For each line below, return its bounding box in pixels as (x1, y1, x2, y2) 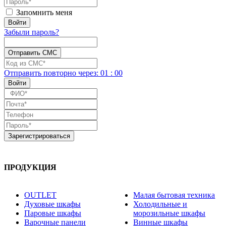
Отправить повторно (4, 69, 78, 78)
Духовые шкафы (24, 200, 81, 209)
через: (78, 69, 100, 78)
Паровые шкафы (24, 209, 81, 218)
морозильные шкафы (133, 209, 206, 218)
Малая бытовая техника (133, 191, 215, 200)
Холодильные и (133, 200, 188, 209)
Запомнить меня (16, 8, 72, 17)
